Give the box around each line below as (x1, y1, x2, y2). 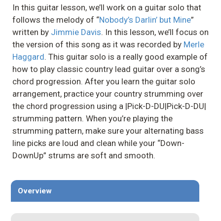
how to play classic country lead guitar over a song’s (12, 64, 205, 74)
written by (12, 27, 51, 37)
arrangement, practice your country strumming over (12, 88, 203, 99)
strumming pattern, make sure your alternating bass (12, 125, 204, 136)
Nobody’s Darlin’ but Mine (99, 14, 191, 25)
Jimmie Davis (51, 27, 101, 37)
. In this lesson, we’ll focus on (101, 27, 209, 37)
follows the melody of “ (12, 14, 99, 25)
